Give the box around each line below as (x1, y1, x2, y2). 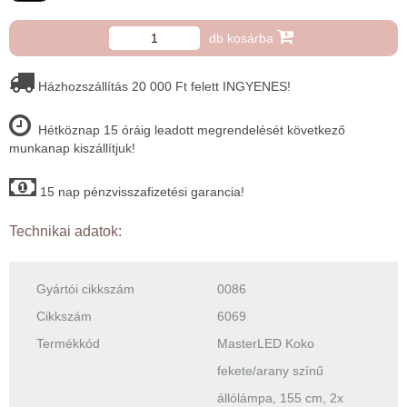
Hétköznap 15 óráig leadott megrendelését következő (31, 123, 345, 138)
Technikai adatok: (9, 223, 122, 240)
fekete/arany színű (217, 363, 323, 379)
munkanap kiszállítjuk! (9, 141, 135, 156)
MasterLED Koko (217, 336, 314, 352)
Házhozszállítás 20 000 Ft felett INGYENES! (35, 79, 291, 94)
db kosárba (208, 31, 277, 46)
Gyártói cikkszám (36, 282, 134, 297)
